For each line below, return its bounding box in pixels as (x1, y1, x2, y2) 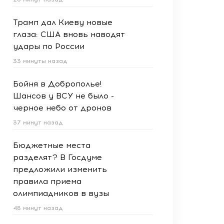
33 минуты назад (13, 57, 67, 64)
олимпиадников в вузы (13, 188, 109, 198)
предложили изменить (13, 164, 107, 174)
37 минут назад (13, 119, 63, 126)
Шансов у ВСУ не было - (13, 91, 114, 100)
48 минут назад (13, 204, 63, 211)
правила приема (13, 176, 81, 186)
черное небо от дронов (13, 103, 111, 112)
